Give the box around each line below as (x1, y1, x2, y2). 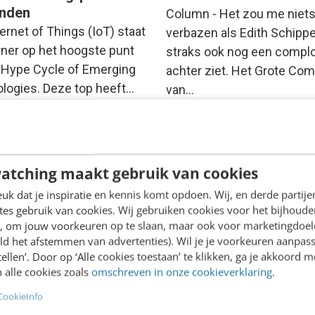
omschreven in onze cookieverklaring (91, 264, 272, 279)
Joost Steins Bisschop (166, 122, 281, 136)
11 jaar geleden (41, 139, 116, 153)
